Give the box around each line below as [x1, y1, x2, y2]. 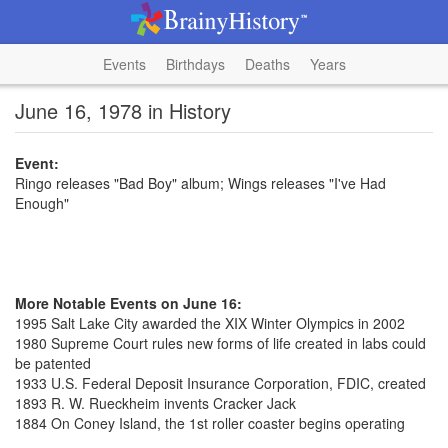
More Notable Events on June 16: [15, 293, 242, 313]
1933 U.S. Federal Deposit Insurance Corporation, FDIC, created [15, 373, 426, 393]
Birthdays [165, 54, 225, 74]
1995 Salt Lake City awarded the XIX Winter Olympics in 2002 [15, 313, 405, 333]
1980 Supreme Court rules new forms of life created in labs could [15, 333, 426, 353]
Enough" [15, 193, 69, 213]
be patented [15, 353, 91, 373]
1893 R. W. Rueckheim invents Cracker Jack [15, 393, 296, 413]
